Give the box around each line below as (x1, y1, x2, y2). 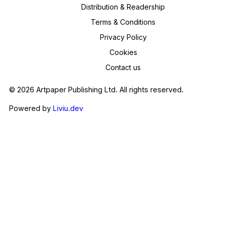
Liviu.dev (53, 103, 83, 112)
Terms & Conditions (91, 18, 155, 27)
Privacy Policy (99, 33, 147, 42)
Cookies (109, 48, 137, 57)
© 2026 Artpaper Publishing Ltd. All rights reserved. (9, 85, 184, 94)
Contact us (105, 63, 141, 72)
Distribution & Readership (81, 3, 165, 12)
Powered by (9, 103, 51, 112)
